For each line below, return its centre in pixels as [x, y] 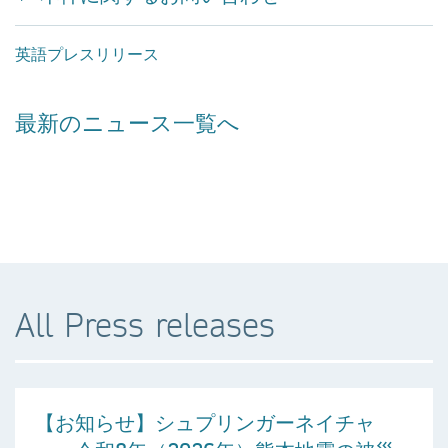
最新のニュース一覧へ [127, 122]
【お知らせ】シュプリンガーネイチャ [205, 422]
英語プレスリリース [87, 53]
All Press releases [145, 324]
